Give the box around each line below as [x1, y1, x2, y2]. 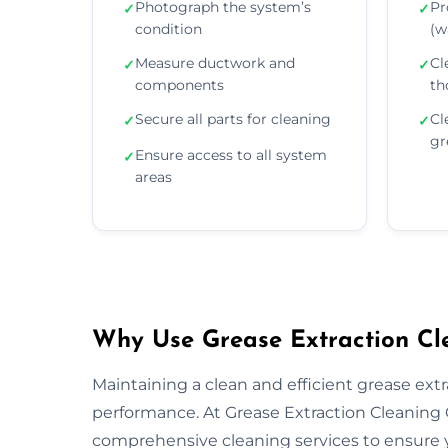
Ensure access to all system [135, 145, 327, 164]
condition [135, 19, 202, 38]
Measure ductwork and [135, 53, 295, 72]
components [135, 75, 224, 94]
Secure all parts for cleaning [135, 109, 331, 128]
